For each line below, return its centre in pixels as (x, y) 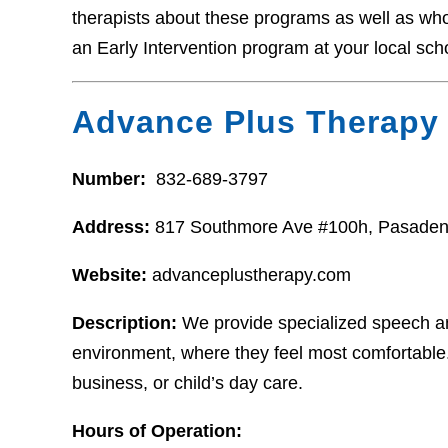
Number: (111, 178)
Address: (113, 226)
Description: (124, 322)
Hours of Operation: (157, 430)
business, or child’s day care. (187, 382)
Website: (109, 274)
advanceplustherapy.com (249, 274)
